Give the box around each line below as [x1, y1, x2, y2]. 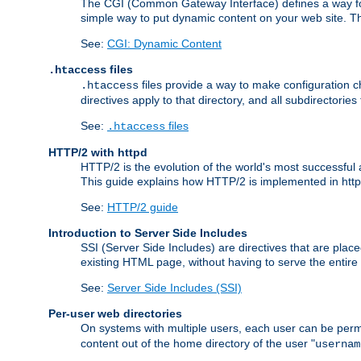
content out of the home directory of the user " [81, 336, 315, 350]
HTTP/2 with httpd [48, 145, 147, 159]
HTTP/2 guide [107, 200, 178, 214]
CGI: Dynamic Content [107, 36, 222, 50]
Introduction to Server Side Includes [48, 226, 247, 239]
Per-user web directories [48, 306, 182, 320]
